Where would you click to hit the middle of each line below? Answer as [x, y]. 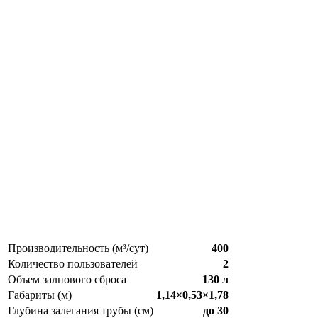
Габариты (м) [40, 295]
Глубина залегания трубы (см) [81, 310]
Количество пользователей [73, 263]
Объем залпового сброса [67, 279]
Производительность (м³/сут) [78, 248]
